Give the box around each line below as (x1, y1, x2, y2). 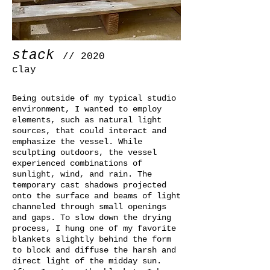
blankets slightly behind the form (12, 234, 171, 245)
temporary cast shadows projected (12, 180, 166, 190)
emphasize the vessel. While (12, 137, 142, 147)
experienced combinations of (12, 159, 142, 169)
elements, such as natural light (12, 115, 162, 125)
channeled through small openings (12, 202, 166, 212)
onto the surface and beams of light (12, 191, 181, 201)
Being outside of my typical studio (12, 93, 176, 104)
